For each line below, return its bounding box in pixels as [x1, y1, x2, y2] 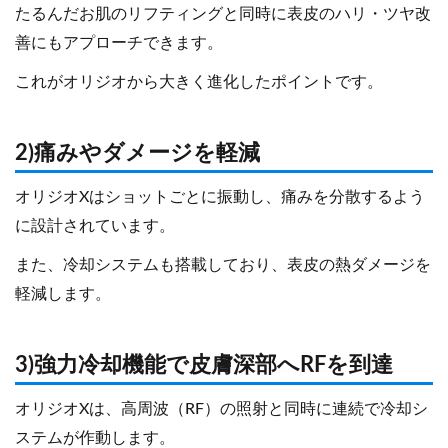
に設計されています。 [15, 218, 175, 235]
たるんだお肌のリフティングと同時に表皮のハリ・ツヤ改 [15, 6, 431, 23]
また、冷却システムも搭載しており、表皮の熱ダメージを [15, 257, 431, 274]
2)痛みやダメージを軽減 [15, 142, 260, 165]
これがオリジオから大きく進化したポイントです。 [15, 74, 383, 91]
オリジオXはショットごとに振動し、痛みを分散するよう [15, 189, 425, 206]
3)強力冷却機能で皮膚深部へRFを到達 [15, 354, 393, 377]
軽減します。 [15, 286, 111, 303]
